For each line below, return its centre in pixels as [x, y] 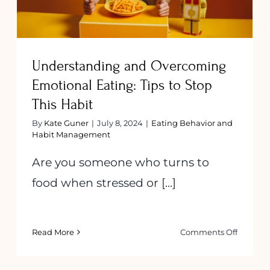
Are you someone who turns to [121, 163]
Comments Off [209, 232]
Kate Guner [66, 123]
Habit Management [71, 135]
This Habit [62, 105]
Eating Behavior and [192, 123]
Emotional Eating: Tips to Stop [122, 86]
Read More [53, 232]
